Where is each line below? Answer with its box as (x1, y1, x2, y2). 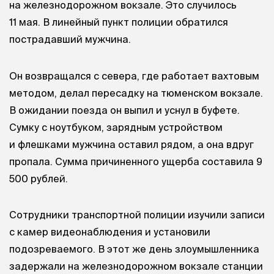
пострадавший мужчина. (9, 34, 131, 45)
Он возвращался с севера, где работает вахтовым (9, 70, 259, 81)
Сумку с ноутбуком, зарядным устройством (9, 121, 223, 133)
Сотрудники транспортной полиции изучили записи (9, 209, 265, 220)
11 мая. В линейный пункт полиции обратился (9, 17, 228, 28)
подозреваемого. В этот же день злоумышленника (9, 243, 259, 254)
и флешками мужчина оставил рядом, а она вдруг (9, 138, 254, 150)
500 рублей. (9, 172, 68, 184)
